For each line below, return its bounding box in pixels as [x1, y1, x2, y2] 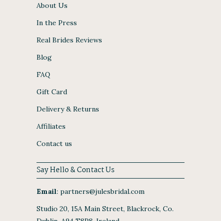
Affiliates [37, 121, 66, 131]
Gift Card [37, 87, 67, 96]
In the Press [37, 18, 77, 27]
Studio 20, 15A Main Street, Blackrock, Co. [37, 204, 174, 213]
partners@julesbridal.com [58, 186, 145, 196]
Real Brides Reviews [37, 35, 102, 44]
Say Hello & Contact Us [37, 164, 114, 176]
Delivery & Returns [37, 104, 99, 113]
